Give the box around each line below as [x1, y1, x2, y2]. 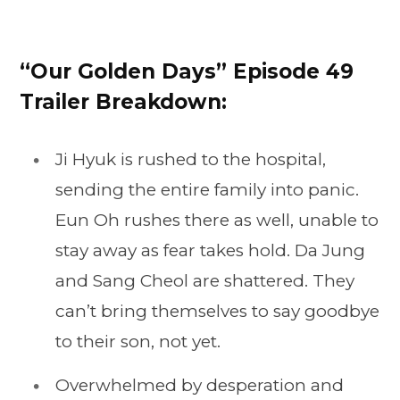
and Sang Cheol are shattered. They [55, 271, 354, 292]
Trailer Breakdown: [20, 88, 227, 114]
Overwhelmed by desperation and [55, 375, 344, 396]
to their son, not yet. [55, 331, 221, 353]
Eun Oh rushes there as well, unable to [55, 210, 379, 231]
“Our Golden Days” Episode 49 [20, 58, 354, 84]
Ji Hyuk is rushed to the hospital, [55, 149, 326, 171]
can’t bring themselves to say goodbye [55, 301, 379, 322]
